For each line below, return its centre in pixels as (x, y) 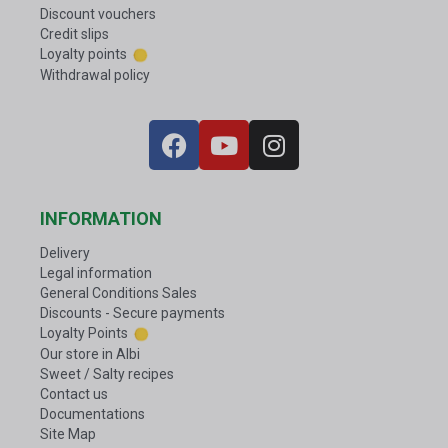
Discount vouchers (98, 14)
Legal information (96, 273)
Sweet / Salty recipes (107, 374)
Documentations (92, 414)
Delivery (65, 253)
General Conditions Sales (118, 293)
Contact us (74, 394)
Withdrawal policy (95, 75)
